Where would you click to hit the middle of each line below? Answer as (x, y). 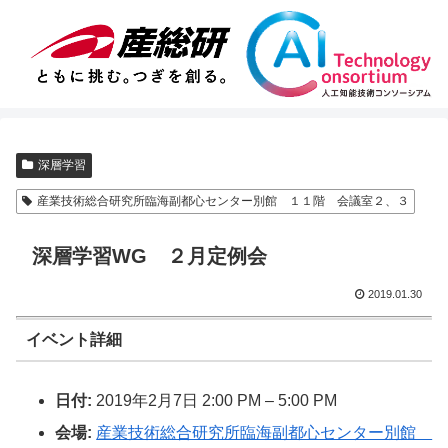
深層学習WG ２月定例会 (149, 256)
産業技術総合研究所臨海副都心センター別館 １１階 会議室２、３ (222, 201)
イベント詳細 (73, 339)
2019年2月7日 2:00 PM (179, 401)
